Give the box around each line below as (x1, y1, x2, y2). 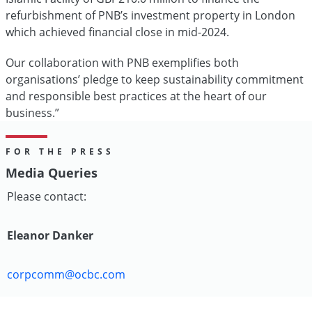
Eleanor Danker (7, 228, 93, 243)
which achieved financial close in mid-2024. (6, 24, 232, 40)
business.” (6, 105, 59, 120)
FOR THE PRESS (6, 146, 114, 157)
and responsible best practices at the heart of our (6, 88, 267, 104)
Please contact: (7, 189, 86, 204)
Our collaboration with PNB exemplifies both (6, 55, 239, 70)
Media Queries (6, 164, 97, 181)
